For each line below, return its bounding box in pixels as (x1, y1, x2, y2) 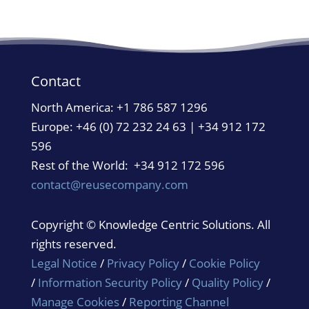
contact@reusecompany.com (30, 177, 188, 193)
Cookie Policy (188, 255, 260, 272)
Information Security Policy (37, 275, 182, 291)
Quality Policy (191, 275, 266, 291)
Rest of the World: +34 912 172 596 (30, 157, 225, 174)
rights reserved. (30, 236, 117, 252)
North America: (30, 99, 117, 116)
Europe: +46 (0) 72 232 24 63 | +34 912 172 (30, 119, 266, 135)
